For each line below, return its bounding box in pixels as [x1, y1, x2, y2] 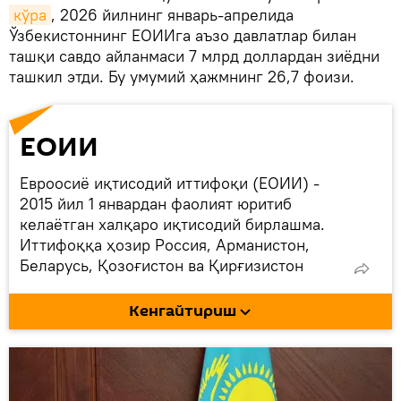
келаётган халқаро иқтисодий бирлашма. [20, 213, 325, 235]
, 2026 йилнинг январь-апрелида [51, 4, 294, 25]
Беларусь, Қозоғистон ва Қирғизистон [20, 254, 303, 276]
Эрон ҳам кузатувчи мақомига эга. [20, 316, 275, 337]
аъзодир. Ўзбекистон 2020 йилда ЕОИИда [20, 275, 329, 296]
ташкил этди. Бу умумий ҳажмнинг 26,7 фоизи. [9, 65, 354, 87]
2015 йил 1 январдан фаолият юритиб [20, 192, 292, 214]
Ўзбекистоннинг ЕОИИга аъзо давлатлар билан [9, 24, 356, 46]
